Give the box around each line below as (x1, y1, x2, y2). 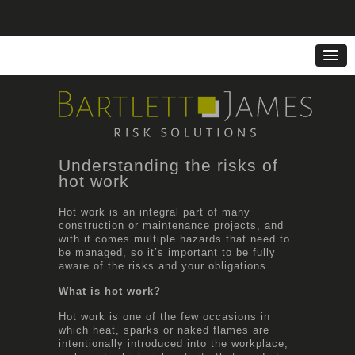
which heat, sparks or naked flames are (59, 323, 269, 336)
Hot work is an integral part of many (59, 205, 250, 218)
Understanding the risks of (59, 155, 278, 174)
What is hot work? (59, 284, 161, 297)
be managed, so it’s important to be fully (59, 246, 276, 258)
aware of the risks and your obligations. (59, 259, 270, 272)
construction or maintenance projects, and (59, 219, 284, 231)
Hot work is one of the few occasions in (59, 310, 270, 323)
